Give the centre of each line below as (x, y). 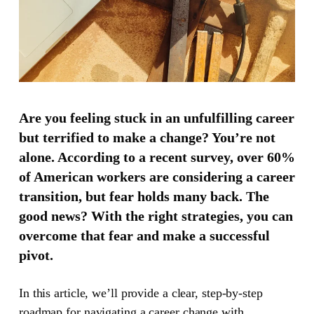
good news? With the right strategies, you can (156, 216)
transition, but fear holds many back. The (144, 196)
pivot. (36, 255)
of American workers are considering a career (157, 176)
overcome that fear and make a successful (144, 235)
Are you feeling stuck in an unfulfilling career (156, 117)
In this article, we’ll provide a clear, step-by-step (141, 293)
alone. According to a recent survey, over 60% (157, 157)
